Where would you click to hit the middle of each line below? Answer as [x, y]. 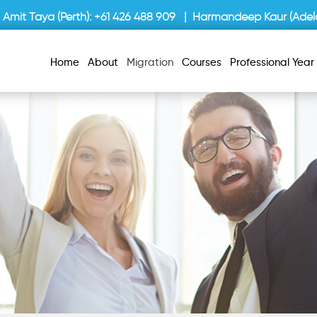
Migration [150, 62]
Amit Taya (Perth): [48, 17]
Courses [202, 62]
